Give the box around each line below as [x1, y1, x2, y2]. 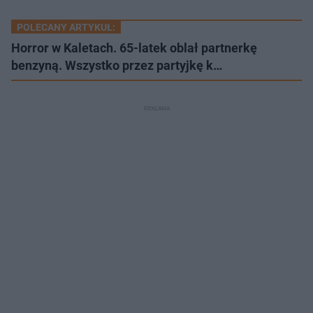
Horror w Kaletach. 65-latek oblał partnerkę [11, 40, 257, 55]
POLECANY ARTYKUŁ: [17, 21, 115, 33]
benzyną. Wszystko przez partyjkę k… [11, 57, 222, 73]
